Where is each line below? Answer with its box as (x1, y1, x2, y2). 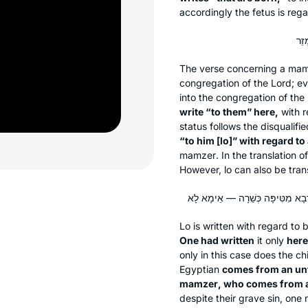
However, (179, 163, 224, 175)
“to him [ (179, 134, 220, 146)
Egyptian (179, 263, 222, 275)
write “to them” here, (179, 105, 278, 118)
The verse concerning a (179, 62, 288, 74)
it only (254, 234, 287, 246)
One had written (179, 234, 254, 246)
